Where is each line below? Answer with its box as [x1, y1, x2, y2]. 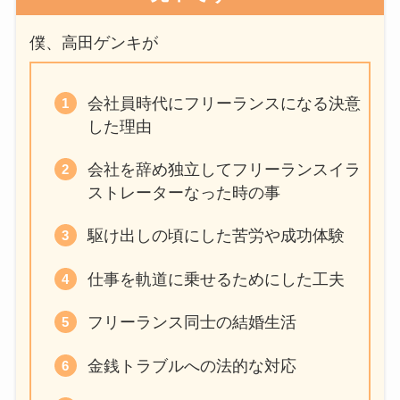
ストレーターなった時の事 [87, 184, 280, 203]
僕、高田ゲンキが [29, 34, 158, 53]
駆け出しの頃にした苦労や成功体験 [87, 227, 345, 246]
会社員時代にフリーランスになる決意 [87, 94, 361, 112]
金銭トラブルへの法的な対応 [87, 356, 296, 375]
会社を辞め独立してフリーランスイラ [87, 161, 361, 179]
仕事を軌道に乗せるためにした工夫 [87, 270, 345, 288]
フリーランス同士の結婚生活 [87, 313, 296, 332]
